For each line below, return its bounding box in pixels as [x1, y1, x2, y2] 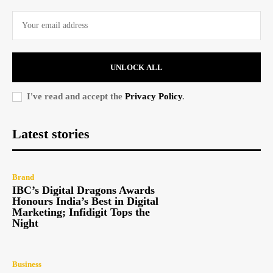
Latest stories [12, 126, 90, 142]
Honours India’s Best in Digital [12, 194, 158, 207]
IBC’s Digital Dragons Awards [12, 183, 155, 196]
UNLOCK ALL [110, 63, 163, 73]
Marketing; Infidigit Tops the [12, 205, 150, 218]
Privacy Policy [125, 91, 182, 102]
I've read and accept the [27, 91, 125, 102]
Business [12, 260, 41, 269]
